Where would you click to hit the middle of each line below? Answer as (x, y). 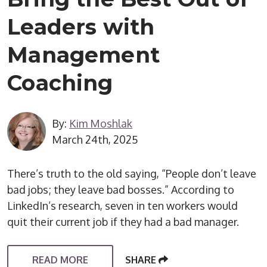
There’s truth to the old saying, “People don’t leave (132, 174)
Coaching (60, 83)
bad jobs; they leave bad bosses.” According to (121, 190)
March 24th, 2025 (95, 139)
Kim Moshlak (101, 123)
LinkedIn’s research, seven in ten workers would (123, 206)
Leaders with (81, 27)
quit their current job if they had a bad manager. (123, 222)
